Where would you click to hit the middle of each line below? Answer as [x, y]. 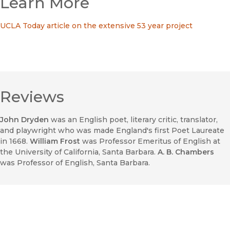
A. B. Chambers [186, 152]
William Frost [55, 141]
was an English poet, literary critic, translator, [133, 120]
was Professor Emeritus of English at [150, 141]
